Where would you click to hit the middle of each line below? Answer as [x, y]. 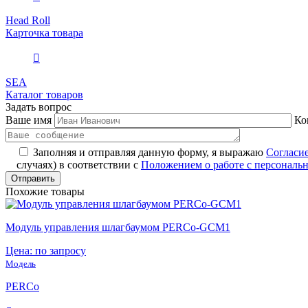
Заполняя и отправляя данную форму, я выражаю [150, 152]
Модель [21, 263]
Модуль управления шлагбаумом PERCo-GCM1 [118, 227]
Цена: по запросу [46, 250]
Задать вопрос [38, 107]
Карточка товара [44, 32]
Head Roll [28, 20]
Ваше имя [29, 120]
